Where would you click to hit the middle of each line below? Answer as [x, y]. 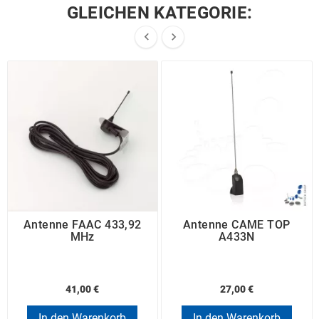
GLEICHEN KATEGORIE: [159, 13]
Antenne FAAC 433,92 [82, 224]
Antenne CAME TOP [237, 224]
